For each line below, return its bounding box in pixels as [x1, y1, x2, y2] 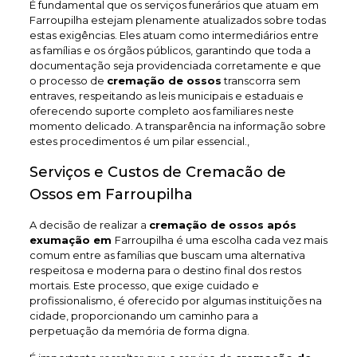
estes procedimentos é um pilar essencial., [29, 135, 249, 147]
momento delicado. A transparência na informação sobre [29, 120, 326, 132]
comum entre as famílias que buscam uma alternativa [29, 249, 305, 261]
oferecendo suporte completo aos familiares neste [29, 104, 294, 117]
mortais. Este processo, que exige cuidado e [29, 279, 259, 292]
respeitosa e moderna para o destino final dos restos [29, 264, 301, 277]
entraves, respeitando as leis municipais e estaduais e [29, 89, 304, 102]
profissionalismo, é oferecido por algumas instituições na [29, 294, 322, 307]
